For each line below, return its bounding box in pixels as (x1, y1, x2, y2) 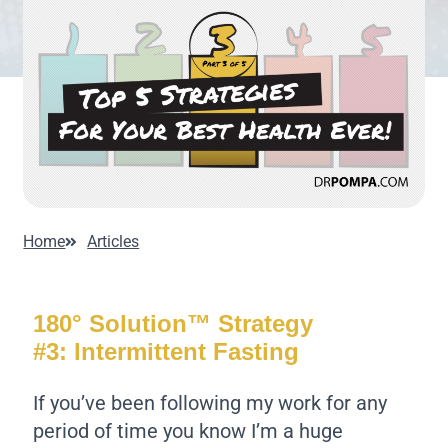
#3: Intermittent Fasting (33, 338, 307, 365)
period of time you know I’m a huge (33, 419, 344, 444)
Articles (87, 232, 140, 252)
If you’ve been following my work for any (33, 391, 388, 416)
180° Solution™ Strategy (33, 310, 314, 337)
